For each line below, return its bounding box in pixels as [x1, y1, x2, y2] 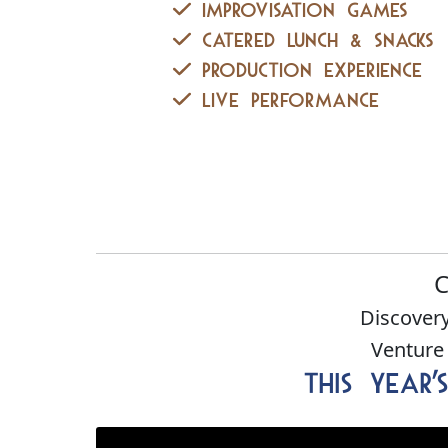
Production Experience [190, 61, 423, 81]
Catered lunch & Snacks [190, 31, 435, 51]
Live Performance [190, 91, 380, 111]
